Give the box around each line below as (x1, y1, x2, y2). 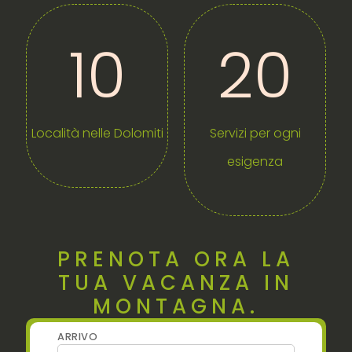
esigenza (227, 152, 283, 170)
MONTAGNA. (93, 292, 259, 321)
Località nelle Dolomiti (31, 124, 163, 142)
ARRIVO (57, 330, 97, 343)
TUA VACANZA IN (58, 269, 294, 297)
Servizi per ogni (209, 124, 301, 142)
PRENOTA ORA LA (57, 245, 295, 273)
